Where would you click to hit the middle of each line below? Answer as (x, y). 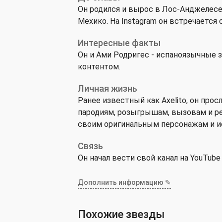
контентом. (99, 67)
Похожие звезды (121, 214)
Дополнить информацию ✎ (124, 182)
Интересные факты (119, 43)
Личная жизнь (108, 88)
